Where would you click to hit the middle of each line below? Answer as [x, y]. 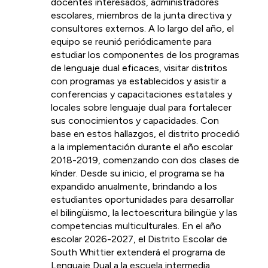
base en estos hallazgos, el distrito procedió [145, 134]
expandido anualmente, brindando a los [134, 186]
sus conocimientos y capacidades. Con [135, 121]
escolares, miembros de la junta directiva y [141, 15]
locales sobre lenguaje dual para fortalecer [141, 107]
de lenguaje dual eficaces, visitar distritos [139, 68]
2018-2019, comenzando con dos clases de [145, 160]
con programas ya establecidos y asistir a [138, 81]
